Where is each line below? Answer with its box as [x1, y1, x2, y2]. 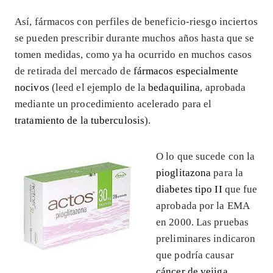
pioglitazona [156, 166, 211, 179]
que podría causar [156, 249, 234, 261]
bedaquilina [148, 81, 200, 93]
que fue [222, 183, 258, 195]
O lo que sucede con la [156, 150, 255, 162]
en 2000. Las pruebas [156, 216, 249, 228]
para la [211, 166, 244, 179]
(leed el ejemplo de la [49, 81, 149, 93]
